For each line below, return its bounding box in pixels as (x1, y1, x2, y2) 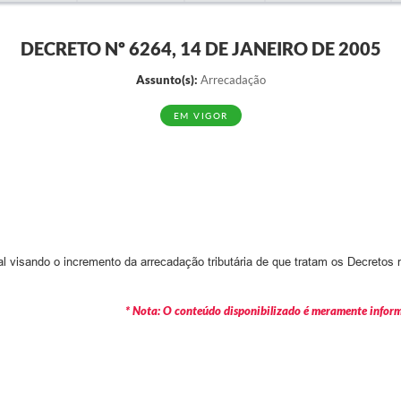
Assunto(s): (135, 73, 198, 87)
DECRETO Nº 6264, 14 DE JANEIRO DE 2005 (20, 38, 381, 59)
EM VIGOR (173, 110, 228, 121)
